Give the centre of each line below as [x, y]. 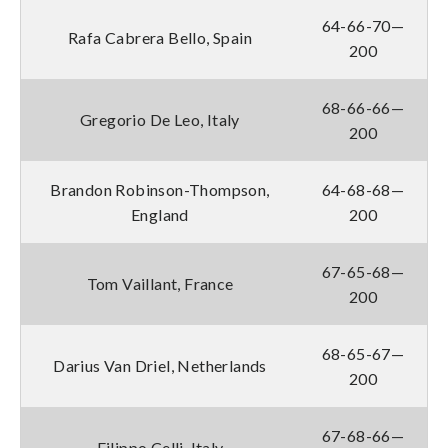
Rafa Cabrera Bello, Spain [160, 37]
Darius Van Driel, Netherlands [160, 365]
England [160, 214]
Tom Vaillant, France [160, 283]
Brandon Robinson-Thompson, [160, 189]
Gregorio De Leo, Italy [160, 119]
